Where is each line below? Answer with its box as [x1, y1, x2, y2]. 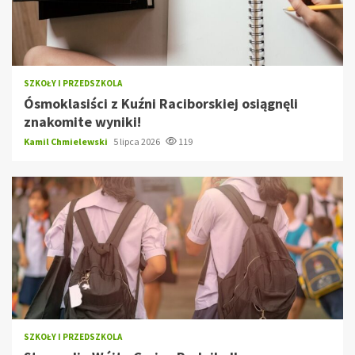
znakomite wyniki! [24, 113, 141, 132]
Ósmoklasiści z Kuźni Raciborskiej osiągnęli [24, 94, 298, 113]
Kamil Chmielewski [24, 136, 109, 148]
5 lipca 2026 [113, 136, 162, 148]
